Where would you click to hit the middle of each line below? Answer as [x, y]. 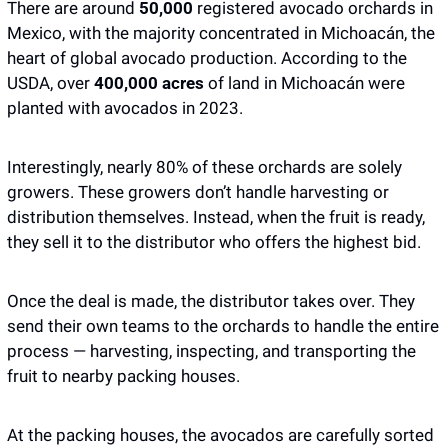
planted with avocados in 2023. [127, 108]
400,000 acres [149, 83]
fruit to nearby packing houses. [125, 376]
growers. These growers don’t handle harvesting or [198, 192]
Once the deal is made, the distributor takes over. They [211, 301]
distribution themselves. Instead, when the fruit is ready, [216, 217]
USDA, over [50, 83]
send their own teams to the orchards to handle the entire [223, 326]
